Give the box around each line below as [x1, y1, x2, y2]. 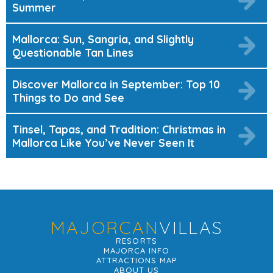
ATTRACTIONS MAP [96, 255, 177, 265]
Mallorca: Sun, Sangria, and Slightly [12, 32, 194, 46]
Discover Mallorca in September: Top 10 [12, 77, 220, 91]
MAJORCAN [50, 216, 160, 238]
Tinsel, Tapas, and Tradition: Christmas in [12, 122, 225, 136]
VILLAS [159, 216, 223, 238]
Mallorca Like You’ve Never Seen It [12, 135, 194, 149]
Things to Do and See [12, 90, 124, 104]
